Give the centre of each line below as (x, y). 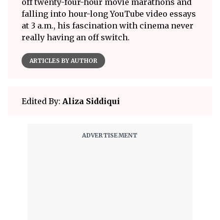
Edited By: (42, 101)
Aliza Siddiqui (91, 101)
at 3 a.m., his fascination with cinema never (108, 26)
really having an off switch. (76, 38)
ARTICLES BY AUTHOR (63, 61)
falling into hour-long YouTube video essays (109, 14)
